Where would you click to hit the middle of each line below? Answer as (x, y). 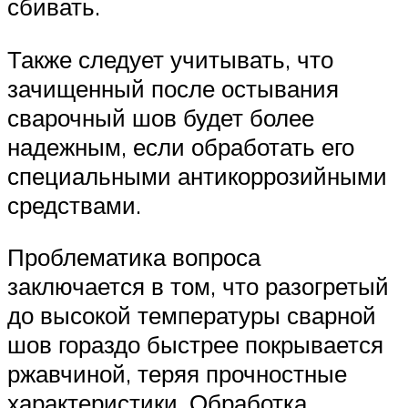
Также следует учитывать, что (170, 59)
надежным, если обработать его (181, 146)
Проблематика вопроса (134, 257)
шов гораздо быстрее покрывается (195, 345)
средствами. (74, 204)
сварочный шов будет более (161, 117)
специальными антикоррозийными (197, 175)
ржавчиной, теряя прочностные (177, 374)
